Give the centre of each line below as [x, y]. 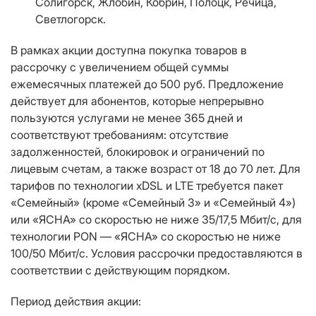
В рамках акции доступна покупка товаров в [129, 50]
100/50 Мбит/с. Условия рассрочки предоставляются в [157, 254]
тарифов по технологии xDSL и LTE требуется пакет [147, 186]
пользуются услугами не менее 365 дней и [127, 118]
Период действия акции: [76, 302]
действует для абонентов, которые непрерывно [137, 101]
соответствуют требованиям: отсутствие [120, 135]
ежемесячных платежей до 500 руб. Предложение [147, 84]
